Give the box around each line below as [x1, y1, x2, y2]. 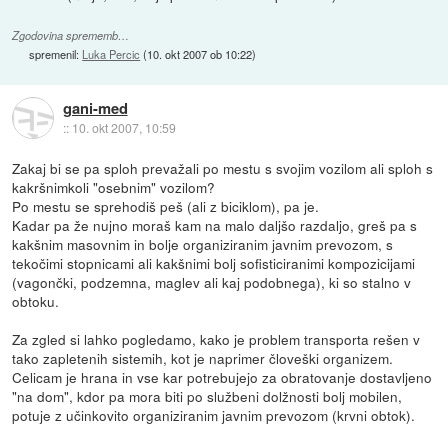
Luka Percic [82, 45, 141, 62]
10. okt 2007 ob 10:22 [147, 45, 253, 62]
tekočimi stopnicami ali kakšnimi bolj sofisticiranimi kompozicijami [12, 252, 416, 273]
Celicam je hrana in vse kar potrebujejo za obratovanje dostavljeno [12, 366, 433, 387]
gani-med [62, 96, 128, 119]
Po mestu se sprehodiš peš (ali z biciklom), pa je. [12, 195, 320, 216]
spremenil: [29, 45, 83, 62]
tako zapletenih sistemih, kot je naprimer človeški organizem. [12, 347, 394, 368]
